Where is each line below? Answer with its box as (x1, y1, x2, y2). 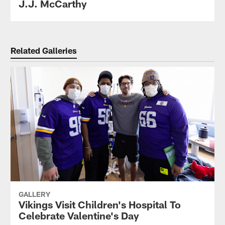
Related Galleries (10, 45, 77, 55)
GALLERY (18, 190, 50, 199)
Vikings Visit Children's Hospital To (18, 198, 181, 211)
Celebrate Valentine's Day (18, 209, 139, 222)
